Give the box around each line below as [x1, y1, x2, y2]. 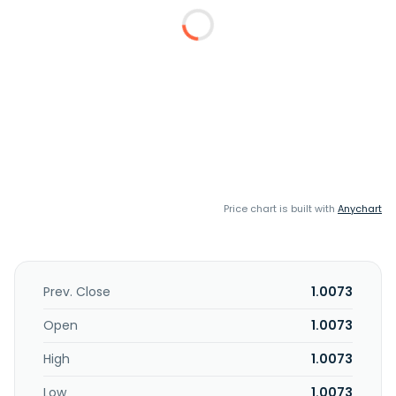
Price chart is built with [224, 202, 338, 216]
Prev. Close [43, 283, 110, 301]
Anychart [338, 202, 382, 216]
